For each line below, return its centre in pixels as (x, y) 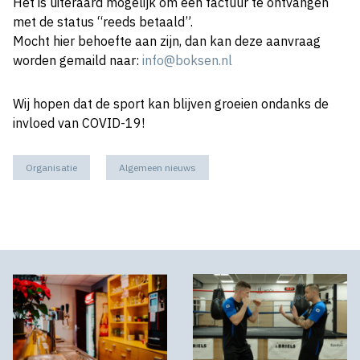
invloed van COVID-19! (79, 123)
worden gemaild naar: (78, 61)
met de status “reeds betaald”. (103, 22)
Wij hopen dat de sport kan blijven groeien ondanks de (171, 104)
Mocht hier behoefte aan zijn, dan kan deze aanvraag (167, 41)
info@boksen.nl (187, 61)
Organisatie (51, 168)
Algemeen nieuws (157, 168)
